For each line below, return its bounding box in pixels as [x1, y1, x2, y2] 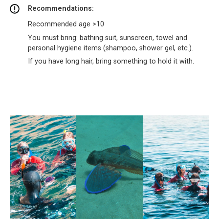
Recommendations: [28, 4, 96, 13]
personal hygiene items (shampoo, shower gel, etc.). [28, 44, 193, 52]
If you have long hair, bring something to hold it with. [28, 57, 194, 66]
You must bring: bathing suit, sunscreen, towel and [28, 33, 187, 42]
